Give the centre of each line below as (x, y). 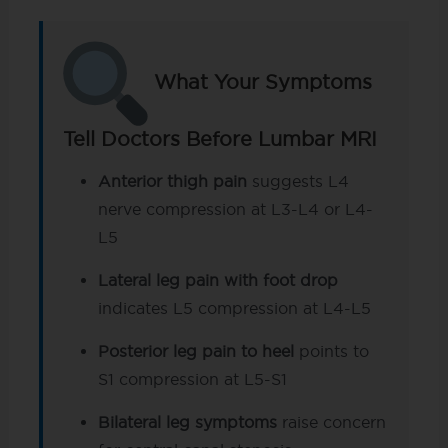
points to (331, 350)
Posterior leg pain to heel (195, 350)
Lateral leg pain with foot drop (217, 279)
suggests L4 (297, 180)
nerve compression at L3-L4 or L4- (235, 208)
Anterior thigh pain (172, 180)
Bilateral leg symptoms (187, 421)
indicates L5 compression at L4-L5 (234, 307)
